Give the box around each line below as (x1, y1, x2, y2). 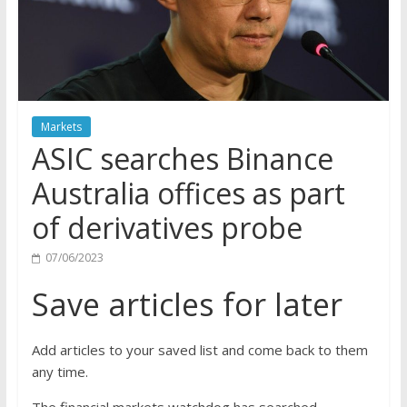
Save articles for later (31, 283, 342, 326)
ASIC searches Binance (31, 139, 333, 179)
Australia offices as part (31, 174, 345, 213)
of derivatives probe (31, 208, 303, 248)
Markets (40, 119, 82, 135)
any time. (31, 362, 88, 382)
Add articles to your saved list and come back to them (31, 341, 368, 360)
